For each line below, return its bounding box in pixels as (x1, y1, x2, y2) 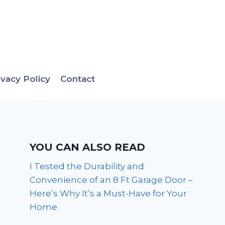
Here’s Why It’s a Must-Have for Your (30, 188, 187, 198)
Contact (60, 74, 95, 84)
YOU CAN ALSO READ (30, 141, 146, 153)
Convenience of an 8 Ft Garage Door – (30, 174, 193, 185)
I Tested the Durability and (30, 161, 145, 171)
